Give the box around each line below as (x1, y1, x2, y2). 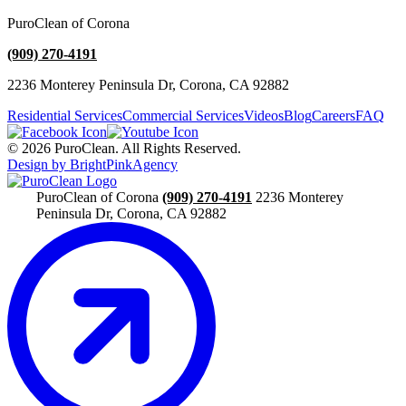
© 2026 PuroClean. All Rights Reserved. (7, 140, 241, 156)
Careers (312, 107, 355, 123)
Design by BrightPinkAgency (7, 156, 178, 172)
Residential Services (7, 107, 122, 123)
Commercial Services (122, 107, 244, 123)
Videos (244, 107, 284, 123)
